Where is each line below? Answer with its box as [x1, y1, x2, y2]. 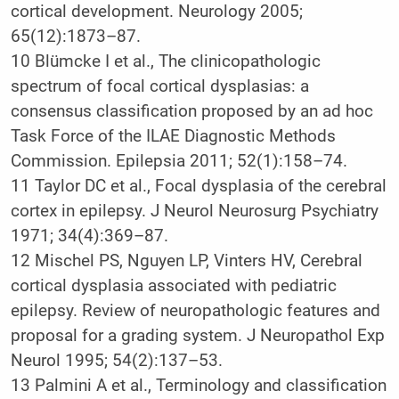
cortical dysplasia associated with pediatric [10, 275, 337, 296]
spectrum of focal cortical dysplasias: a [10, 76, 309, 96]
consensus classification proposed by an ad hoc [10, 101, 373, 121]
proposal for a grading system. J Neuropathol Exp [10, 325, 385, 346]
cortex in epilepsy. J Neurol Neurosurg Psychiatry [10, 200, 379, 221]
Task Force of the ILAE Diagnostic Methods [10, 126, 336, 146]
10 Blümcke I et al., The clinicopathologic [10, 51, 321, 71]
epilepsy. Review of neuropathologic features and [10, 300, 380, 321]
